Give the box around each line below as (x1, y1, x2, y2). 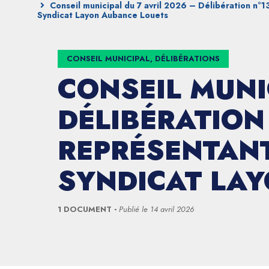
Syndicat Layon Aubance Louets (37, 9, 168, 21)
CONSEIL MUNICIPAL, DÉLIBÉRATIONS (67, 53, 220, 64)
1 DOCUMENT (58, 204, 114, 215)
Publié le (119, 204, 150, 215)
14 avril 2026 (150, 204, 194, 215)
